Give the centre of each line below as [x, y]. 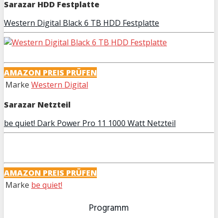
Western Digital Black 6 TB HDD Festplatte [82, 23]
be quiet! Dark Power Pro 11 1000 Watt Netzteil [90, 123]
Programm [109, 208]
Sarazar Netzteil [37, 105]
